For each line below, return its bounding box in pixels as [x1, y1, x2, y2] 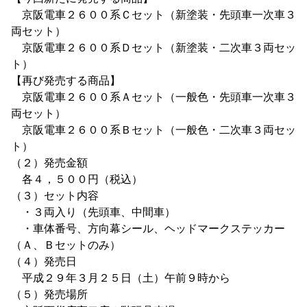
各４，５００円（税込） [11, 173, 143, 185]
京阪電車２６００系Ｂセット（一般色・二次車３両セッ [11, 124, 296, 136]
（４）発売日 [11, 256, 77, 267]
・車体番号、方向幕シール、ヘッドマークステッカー [11, 223, 285, 234]
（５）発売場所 [11, 288, 88, 300]
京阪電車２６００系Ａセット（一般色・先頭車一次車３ [11, 91, 296, 103]
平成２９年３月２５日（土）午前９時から [11, 272, 230, 284]
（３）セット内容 [11, 190, 99, 201]
